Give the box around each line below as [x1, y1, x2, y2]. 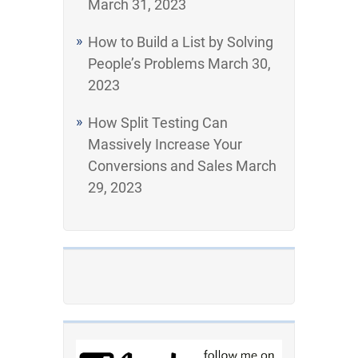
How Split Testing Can [88, 113, 228, 131]
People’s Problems [88, 54, 205, 72]
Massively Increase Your [88, 135, 242, 153]
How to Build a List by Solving [88, 33, 273, 50]
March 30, [208, 54, 271, 72]
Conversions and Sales [88, 157, 233, 174]
